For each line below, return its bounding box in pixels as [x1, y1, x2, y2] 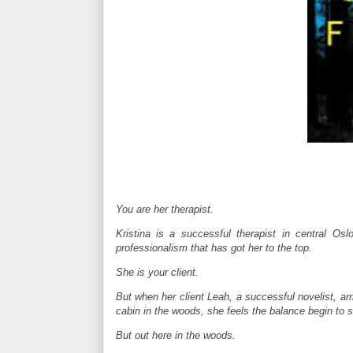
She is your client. [115, 266, 199, 279]
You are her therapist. [115, 203, 214, 216]
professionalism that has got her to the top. [115, 242, 312, 255]
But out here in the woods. [115, 329, 236, 342]
